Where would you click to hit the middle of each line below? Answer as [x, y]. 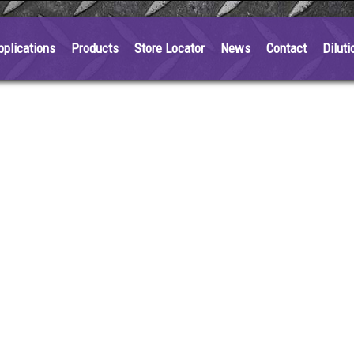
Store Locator [170, 48]
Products [95, 48]
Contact [287, 48]
